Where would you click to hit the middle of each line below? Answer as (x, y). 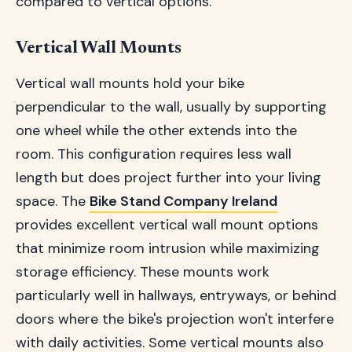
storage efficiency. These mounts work (143, 272)
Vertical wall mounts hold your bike (130, 83)
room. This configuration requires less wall (154, 154)
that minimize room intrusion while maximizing (168, 248)
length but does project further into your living (169, 178)
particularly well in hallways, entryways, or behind (176, 295)
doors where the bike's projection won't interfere (175, 319)
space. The (53, 201)
